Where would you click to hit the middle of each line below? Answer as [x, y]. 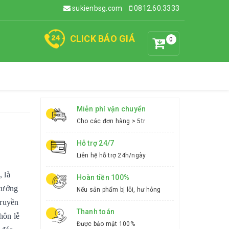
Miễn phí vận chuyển [111, 109]
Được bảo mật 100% [106, 224]
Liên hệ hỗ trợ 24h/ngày [111, 155]
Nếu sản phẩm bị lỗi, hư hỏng [119, 190]
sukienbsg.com [96, 8]
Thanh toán [95, 212]
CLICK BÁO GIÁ [102, 39]
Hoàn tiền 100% [103, 177]
